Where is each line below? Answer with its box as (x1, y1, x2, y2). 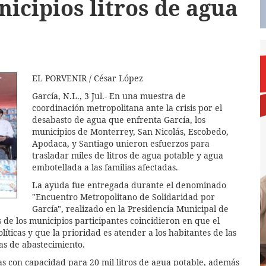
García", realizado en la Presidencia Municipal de (32, 202, 229, 214)
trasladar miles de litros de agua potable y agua (32, 149, 223, 161)
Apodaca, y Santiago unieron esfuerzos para (32, 137, 210, 149)
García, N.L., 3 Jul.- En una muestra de (32, 90, 186, 102)
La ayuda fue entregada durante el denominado (32, 179, 226, 191)
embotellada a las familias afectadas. (32, 161, 178, 173)
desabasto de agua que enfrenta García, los (32, 113, 205, 125)
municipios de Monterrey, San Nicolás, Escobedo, (32, 125, 229, 137)
